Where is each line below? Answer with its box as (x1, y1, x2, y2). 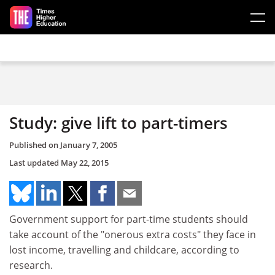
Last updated (9, 157, 61, 168)
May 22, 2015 (61, 157, 109, 168)
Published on (9, 139, 60, 150)
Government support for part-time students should (9, 212, 248, 226)
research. (9, 258, 53, 272)
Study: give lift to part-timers (9, 112, 228, 134)
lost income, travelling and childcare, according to (9, 242, 239, 257)
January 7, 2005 (60, 139, 117, 150)
